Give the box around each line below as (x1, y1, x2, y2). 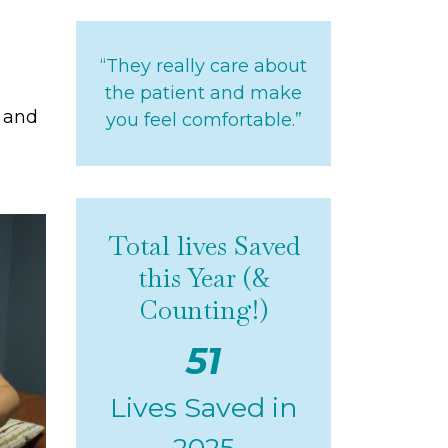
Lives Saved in (109, 390, 298, 424)
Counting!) (138, 292, 269, 327)
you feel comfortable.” (105, 108, 302, 131)
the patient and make (105, 81, 302, 104)
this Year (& (137, 260, 270, 295)
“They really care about (100, 54, 307, 77)
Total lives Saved (107, 228, 300, 263)
